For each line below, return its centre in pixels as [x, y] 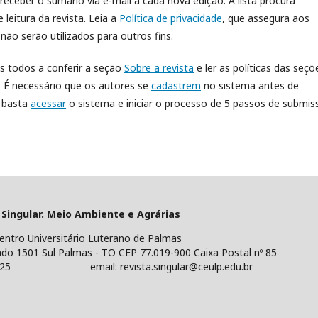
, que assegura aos [266, 18]
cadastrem [176, 85]
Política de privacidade [171, 18]
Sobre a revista [159, 67]
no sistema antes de [250, 85]
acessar [48, 103]
